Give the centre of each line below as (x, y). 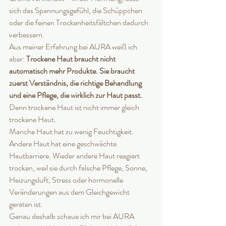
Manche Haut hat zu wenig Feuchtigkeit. (72, 132)
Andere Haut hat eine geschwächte (64, 144)
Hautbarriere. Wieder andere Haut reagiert (75, 156)
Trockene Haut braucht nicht (72, 59)
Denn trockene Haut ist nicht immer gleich (75, 107)
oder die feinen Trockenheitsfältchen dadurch (79, 23)
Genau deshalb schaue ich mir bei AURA (72, 216)
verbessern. (27, 35)
